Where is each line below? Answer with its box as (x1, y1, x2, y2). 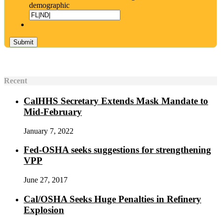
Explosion (24, 204, 64, 215)
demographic (29, 1, 70, 10)
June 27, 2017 (24, 175, 68, 184)
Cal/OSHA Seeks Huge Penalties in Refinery (24, 193, 201, 204)
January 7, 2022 (24, 126, 74, 135)
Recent (4, 76, 27, 85)
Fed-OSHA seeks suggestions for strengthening (24, 145, 211, 155)
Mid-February (24, 106, 82, 117)
